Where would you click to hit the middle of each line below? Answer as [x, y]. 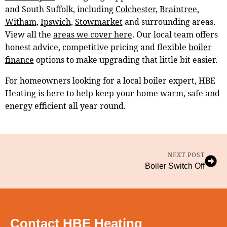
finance [19, 60]
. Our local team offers [175, 35]
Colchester [135, 9]
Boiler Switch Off [175, 166]
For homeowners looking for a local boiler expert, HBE [110, 81]
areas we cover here [92, 35]
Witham [21, 22]
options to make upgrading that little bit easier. [125, 60]
